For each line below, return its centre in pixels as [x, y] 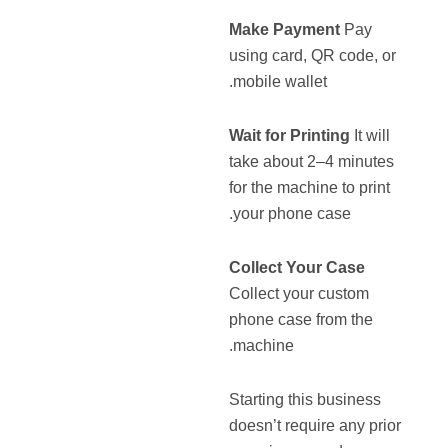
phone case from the [301, 320]
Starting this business [305, 400]
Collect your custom [299, 294]
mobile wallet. [280, 82]
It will [370, 136]
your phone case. [292, 214]
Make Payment [285, 30]
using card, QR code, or [313, 56]
